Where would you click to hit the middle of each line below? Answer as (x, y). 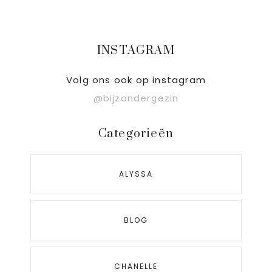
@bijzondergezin (136, 98)
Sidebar (68, 84)
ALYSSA (136, 174)
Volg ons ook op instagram (136, 80)
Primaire (73, 50)
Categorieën (136, 134)
